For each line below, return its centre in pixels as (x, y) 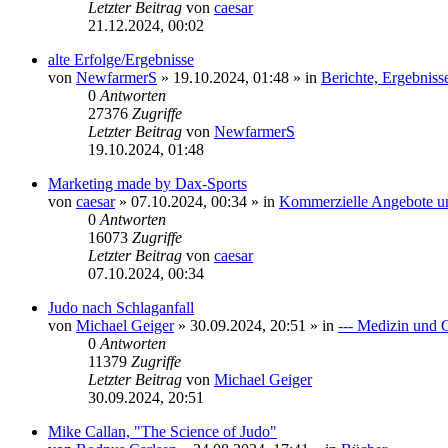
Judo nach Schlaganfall (121, 307)
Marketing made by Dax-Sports (147, 183)
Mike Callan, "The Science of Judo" (162, 431)
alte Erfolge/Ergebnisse (121, 59)
